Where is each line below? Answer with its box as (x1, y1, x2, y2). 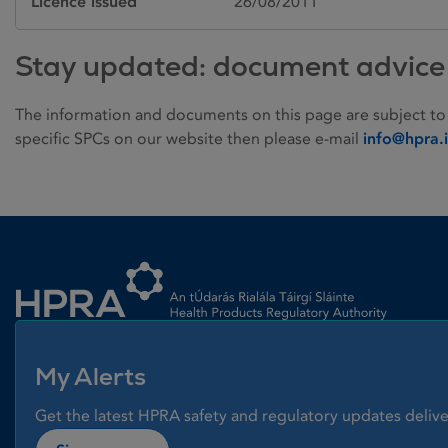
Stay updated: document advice (15, 47, 445, 84)
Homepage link (14, 246, 125, 266)
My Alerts (35, 360, 146, 392)
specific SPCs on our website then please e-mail (15, 128, 363, 148)
